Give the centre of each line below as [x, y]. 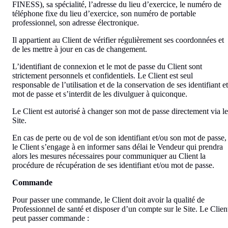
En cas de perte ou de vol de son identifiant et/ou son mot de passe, [119, 137]
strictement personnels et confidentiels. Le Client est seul [103, 75]
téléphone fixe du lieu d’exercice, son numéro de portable [104, 13]
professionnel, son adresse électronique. [76, 22]
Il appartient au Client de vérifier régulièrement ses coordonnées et [118, 40]
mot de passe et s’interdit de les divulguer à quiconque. [100, 94]
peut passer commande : [51, 218]
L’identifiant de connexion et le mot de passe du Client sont [107, 66]
